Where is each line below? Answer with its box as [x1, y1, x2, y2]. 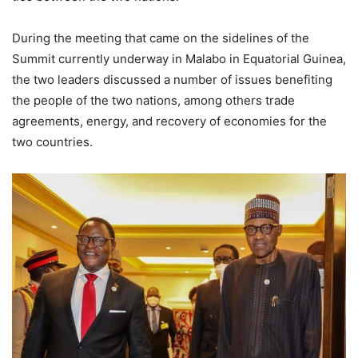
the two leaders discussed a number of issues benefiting [12, 72, 332, 87]
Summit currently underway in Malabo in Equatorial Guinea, [12, 51, 346, 66]
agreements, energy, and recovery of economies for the [12, 113, 327, 129]
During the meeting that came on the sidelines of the [12, 30, 309, 46]
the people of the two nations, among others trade [12, 93, 295, 108]
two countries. [12, 134, 93, 149]
